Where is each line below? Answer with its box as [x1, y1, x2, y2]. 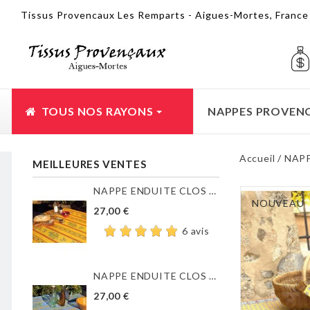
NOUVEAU [252, 197, 304, 209]
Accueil [239, 152, 275, 164]
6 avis [182, 224, 210, 237]
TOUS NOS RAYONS [38, 104, 156, 118]
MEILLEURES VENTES [33, 158, 147, 170]
